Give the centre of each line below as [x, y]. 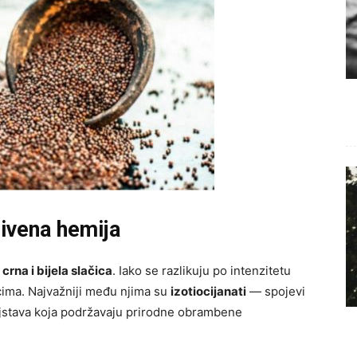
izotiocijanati [208, 291]
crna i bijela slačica [57, 270]
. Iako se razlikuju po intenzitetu [202, 270]
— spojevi [276, 291]
